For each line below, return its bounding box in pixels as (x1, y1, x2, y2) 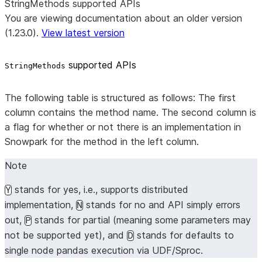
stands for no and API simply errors (83, 199, 240, 211)
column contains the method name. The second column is (5, 106, 256, 118)
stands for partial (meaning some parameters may (32, 214, 251, 226)
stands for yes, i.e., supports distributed (12, 184, 188, 195)
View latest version (42, 27, 125, 39)
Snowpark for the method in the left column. (5, 136, 199, 147)
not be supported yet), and (5, 229, 127, 241)
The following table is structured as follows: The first (5, 92, 236, 104)
